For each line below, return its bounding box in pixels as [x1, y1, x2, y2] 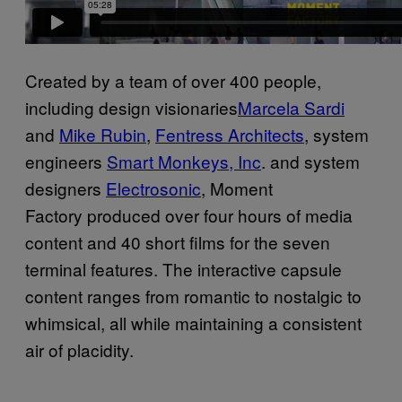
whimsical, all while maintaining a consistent [25, 310, 362, 335]
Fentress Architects [155, 122, 304, 146]
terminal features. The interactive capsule [25, 257, 342, 281]
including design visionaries [25, 95, 238, 119]
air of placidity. [25, 337, 138, 362]
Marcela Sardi [238, 95, 345, 119]
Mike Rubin [59, 122, 146, 146]
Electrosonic [106, 176, 201, 200]
